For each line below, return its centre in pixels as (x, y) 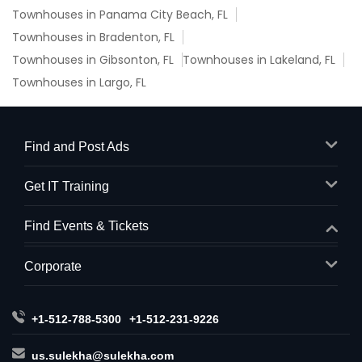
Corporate (53, 266)
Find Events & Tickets (86, 226)
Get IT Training (67, 186)
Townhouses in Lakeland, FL (259, 60)
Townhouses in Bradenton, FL (93, 37)
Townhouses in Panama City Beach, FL (120, 15)
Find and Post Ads (77, 147)
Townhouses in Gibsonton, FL (93, 60)
